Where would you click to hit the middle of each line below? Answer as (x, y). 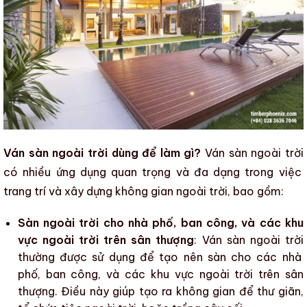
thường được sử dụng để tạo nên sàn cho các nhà (159, 257)
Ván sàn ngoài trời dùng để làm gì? (102, 152)
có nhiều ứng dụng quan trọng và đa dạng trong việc (152, 172)
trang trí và (34, 191)
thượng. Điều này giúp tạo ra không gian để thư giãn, (160, 291)
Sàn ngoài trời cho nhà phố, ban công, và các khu (160, 222)
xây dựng (88, 191)
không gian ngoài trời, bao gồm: (198, 191)
